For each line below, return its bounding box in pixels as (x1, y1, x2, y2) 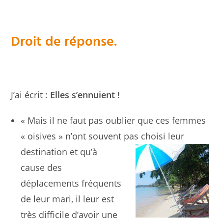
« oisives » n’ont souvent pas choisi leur (21, 130, 185, 142)
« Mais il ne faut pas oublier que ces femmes (21, 114, 206, 126)
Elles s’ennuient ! (48, 89, 120, 101)
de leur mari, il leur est (21, 193, 114, 205)
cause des (21, 162, 62, 173)
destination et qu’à (21, 146, 98, 158)
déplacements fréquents (21, 177, 122, 189)
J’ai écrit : (11, 89, 48, 101)
